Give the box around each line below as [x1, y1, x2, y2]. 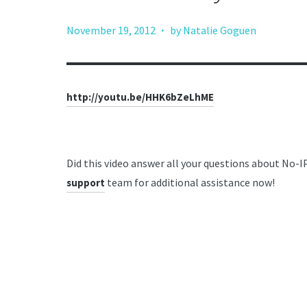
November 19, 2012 [66, 23, 156, 37]
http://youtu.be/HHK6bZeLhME [66, 90, 214, 103]
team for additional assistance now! [105, 175, 275, 189]
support [66, 176, 105, 189]
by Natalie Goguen [170, 23, 256, 37]
